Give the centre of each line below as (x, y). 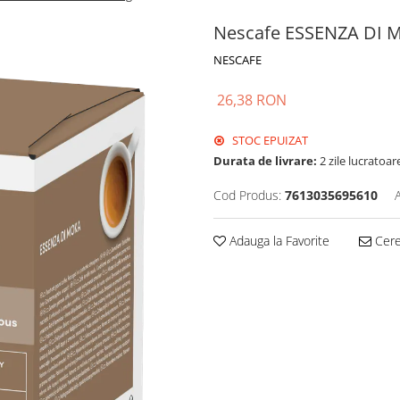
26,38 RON (252, 100)
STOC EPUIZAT (269, 140)
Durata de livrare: (265, 161)
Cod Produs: (247, 195)
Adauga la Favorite (278, 241)
